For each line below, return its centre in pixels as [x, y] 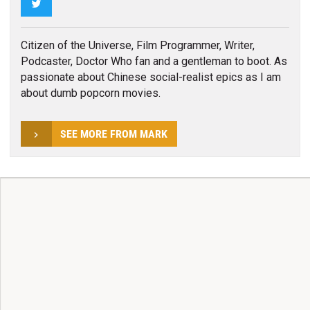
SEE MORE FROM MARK [113, 134]
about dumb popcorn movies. [90, 93]
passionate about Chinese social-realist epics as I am [151, 77]
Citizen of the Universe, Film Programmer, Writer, [137, 46]
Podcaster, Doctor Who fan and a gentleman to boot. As [154, 62]
